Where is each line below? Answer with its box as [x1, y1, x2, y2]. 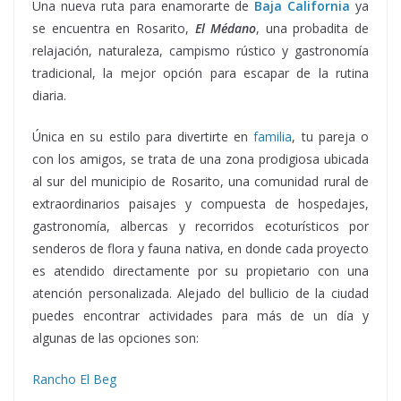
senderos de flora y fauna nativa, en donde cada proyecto [32, 240, 369, 258]
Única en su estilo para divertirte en [32, 128, 254, 146]
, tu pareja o [292, 128, 370, 146]
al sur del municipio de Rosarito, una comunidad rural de [32, 173, 369, 191]
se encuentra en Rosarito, [32, 20, 195, 38]
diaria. [32, 87, 70, 105]
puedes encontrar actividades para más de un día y [32, 307, 369, 325]
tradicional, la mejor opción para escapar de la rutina [32, 64, 369, 82]
